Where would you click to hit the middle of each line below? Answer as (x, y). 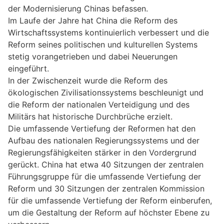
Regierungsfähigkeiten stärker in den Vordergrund (102, 153)
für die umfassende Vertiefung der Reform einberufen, (110, 201)
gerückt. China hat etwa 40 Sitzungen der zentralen (106, 165)
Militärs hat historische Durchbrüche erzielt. (90, 117)
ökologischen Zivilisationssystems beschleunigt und (106, 93)
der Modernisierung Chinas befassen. (78, 9)
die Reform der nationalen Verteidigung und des (99, 105)
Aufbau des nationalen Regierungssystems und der (104, 141)
